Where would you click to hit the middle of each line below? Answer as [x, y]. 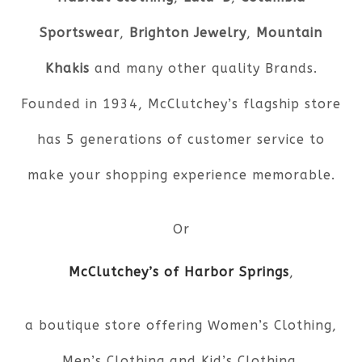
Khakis [67, 69]
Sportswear [80, 33]
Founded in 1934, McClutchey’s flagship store [181, 104]
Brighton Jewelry [188, 33]
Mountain [289, 33]
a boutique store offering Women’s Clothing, [181, 326]
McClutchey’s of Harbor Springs [179, 271]
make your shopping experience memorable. [181, 175]
